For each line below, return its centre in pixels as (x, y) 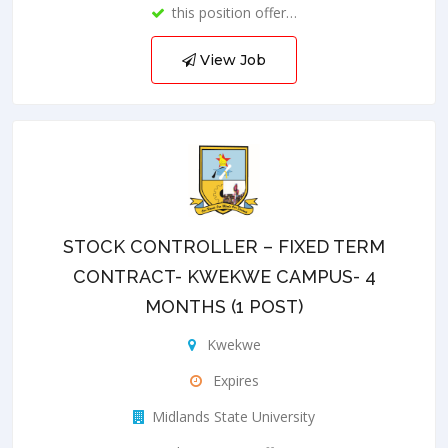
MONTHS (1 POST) (224, 306)
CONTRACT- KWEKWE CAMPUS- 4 (224, 276)
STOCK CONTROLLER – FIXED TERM (224, 246)
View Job (231, 59)
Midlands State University (233, 416)
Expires (233, 380)
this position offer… (234, 12)
